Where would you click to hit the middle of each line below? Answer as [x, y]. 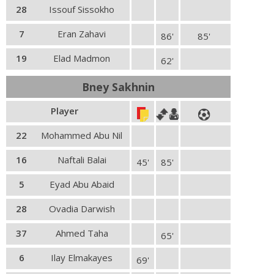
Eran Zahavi [82, 34]
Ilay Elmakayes [82, 257]
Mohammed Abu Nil [82, 135]
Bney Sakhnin [118, 87]
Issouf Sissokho [82, 9]
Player [64, 111]
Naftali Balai [82, 160]
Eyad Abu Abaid [82, 184]
